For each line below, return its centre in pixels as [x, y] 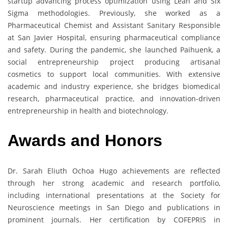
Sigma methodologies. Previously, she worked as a [114, 13]
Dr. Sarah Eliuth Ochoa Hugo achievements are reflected [114, 170]
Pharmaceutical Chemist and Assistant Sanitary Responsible [114, 25]
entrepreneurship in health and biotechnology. [88, 110]
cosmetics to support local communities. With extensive [114, 74]
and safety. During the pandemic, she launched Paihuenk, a [114, 49]
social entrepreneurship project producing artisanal [114, 62]
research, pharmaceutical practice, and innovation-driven [114, 98]
